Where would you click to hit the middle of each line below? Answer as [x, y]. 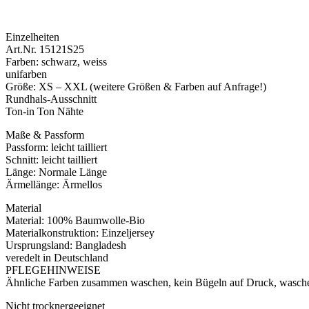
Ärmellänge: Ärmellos [54, 185]
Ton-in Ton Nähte [44, 112]
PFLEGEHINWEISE [53, 270]
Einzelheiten [32, 37]
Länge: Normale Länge [56, 172]
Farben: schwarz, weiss [56, 62]
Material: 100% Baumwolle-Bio [75, 221]
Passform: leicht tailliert [56, 148]
